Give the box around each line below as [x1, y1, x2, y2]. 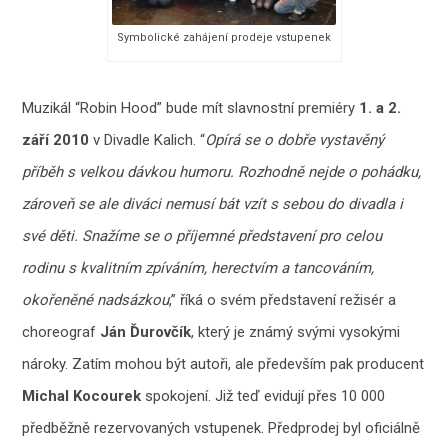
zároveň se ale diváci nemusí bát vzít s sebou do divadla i [22, 195, 404, 214]
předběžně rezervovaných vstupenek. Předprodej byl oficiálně [22, 419, 421, 438]
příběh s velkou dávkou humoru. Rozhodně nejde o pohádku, [22, 163, 422, 182]
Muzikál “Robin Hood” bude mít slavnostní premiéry [22, 99, 360, 118]
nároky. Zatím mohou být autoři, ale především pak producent [22, 355, 425, 374]
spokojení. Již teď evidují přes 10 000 [141, 387, 386, 406]
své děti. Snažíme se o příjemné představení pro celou [22, 227, 383, 246]
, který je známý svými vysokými [191, 323, 401, 342]
